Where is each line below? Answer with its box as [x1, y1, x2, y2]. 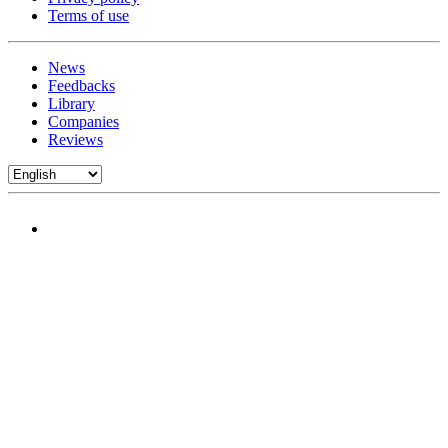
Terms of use [48, 6, 129, 24]
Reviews [48, 130, 103, 148]
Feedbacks [48, 76, 115, 94]
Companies [48, 112, 119, 130]
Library [48, 94, 95, 112]
